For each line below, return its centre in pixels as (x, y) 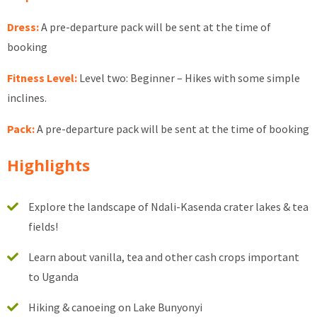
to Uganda (54, 277)
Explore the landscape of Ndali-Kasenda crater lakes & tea (169, 207)
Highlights (49, 165)
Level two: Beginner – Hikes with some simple (189, 78)
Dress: (23, 27)
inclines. (27, 98)
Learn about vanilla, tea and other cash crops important (164, 257)
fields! (44, 227)
